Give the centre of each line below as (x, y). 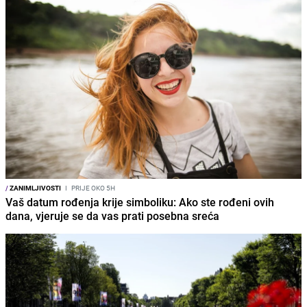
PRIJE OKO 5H (93, 188)
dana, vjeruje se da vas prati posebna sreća (112, 216)
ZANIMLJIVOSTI (35, 188)
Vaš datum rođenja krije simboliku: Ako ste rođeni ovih (140, 202)
